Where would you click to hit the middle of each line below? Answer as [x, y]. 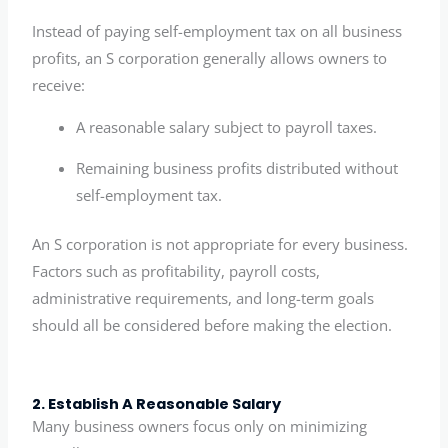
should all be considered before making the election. [212, 325]
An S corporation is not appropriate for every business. [220, 244]
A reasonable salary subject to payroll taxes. [227, 126]
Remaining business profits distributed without [237, 168]
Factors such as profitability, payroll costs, [176, 271]
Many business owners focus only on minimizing [200, 426]
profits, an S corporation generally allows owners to [210, 58]
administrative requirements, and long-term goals [203, 298]
